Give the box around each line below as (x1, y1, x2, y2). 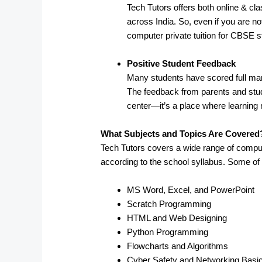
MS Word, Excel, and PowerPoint (127, 184, 255, 195)
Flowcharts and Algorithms (127, 240, 229, 251)
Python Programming (127, 226, 209, 237)
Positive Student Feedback (127, 58, 236, 68)
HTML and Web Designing (127, 212, 227, 223)
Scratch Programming (127, 198, 212, 209)
